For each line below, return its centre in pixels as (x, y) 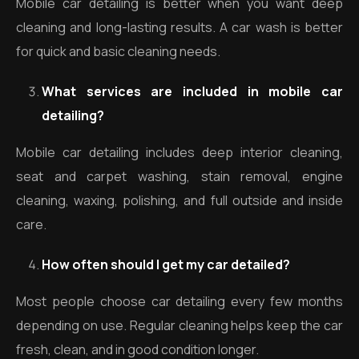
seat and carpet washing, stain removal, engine (179, 176)
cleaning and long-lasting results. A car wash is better (179, 27)
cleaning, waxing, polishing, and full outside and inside (179, 200)
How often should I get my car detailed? (166, 264)
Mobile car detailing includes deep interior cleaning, (179, 152)
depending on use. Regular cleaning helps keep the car (179, 325)
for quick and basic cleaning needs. (118, 51)
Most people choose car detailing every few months (179, 301)
